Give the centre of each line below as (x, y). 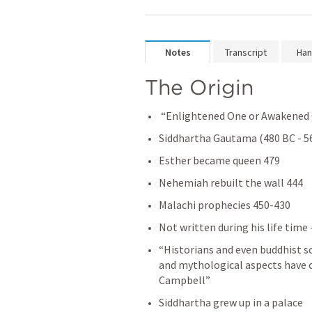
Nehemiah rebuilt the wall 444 (231, 182)
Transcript (246, 52)
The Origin (202, 87)
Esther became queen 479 (219, 160)
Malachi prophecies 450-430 (225, 205)
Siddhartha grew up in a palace (232, 302)
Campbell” (185, 280)
